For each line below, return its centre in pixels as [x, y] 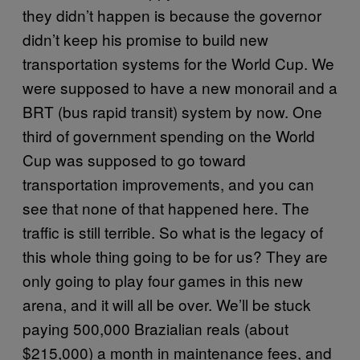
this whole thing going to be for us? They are [175, 256]
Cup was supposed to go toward [134, 160]
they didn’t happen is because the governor [172, 15]
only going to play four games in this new [163, 280]
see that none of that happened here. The [166, 208]
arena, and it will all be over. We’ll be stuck [167, 304]
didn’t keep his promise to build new [145, 39]
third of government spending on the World [169, 135]
